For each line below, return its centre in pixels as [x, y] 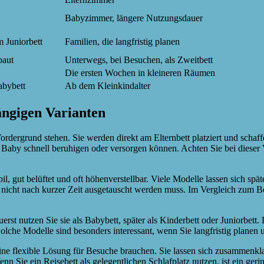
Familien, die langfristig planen [122, 42]
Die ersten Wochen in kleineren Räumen [140, 73]
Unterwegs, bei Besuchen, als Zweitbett [139, 60]
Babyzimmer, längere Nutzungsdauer [134, 18]
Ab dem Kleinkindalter [108, 86]
